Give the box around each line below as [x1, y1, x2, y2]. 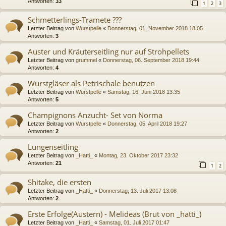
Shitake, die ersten [28, 177, 91, 187]
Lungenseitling [28, 142, 78, 152]
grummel [76, 57, 97, 64]
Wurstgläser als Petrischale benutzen [28, 78, 155, 89]
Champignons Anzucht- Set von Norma [28, 110, 162, 121]
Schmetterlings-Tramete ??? [28, 15, 122, 25]
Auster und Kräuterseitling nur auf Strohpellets [28, 46, 189, 57]
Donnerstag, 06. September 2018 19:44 [103, 57, 199, 64]
